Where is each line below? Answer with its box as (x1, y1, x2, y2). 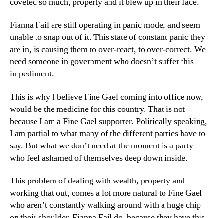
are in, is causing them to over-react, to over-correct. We (10, 44, 206, 55)
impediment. (10, 68, 54, 79)
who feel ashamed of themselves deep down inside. (10, 152, 188, 163)
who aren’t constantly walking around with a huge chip (10, 200, 201, 211)
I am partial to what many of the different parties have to (10, 127, 205, 139)
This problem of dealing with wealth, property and (10, 175, 185, 186)
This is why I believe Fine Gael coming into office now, (10, 91, 203, 103)
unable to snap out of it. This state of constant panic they (10, 32, 205, 43)
